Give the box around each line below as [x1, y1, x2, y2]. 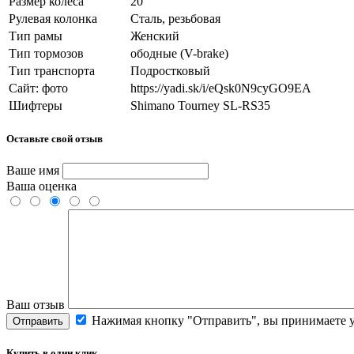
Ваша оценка [6, 179, 77, 194]
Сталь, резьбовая [130, 11, 220, 25]
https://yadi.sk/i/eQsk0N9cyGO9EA [130, 81, 311, 95]
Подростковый [130, 63, 210, 77]
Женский [130, 28, 179, 43]
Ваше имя [6, 164, 62, 178]
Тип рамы [9, 28, 62, 43]
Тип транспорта [9, 63, 95, 77]
